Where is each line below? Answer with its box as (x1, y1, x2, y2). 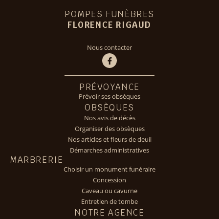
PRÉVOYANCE (79, 82, 140, 93)
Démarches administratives (70, 146, 149, 155)
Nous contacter (87, 44, 132, 52)
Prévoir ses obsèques (79, 92, 140, 101)
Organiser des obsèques (74, 125, 145, 133)
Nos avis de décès (84, 114, 135, 123)
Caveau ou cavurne (82, 187, 137, 196)
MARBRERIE (10, 154, 64, 166)
